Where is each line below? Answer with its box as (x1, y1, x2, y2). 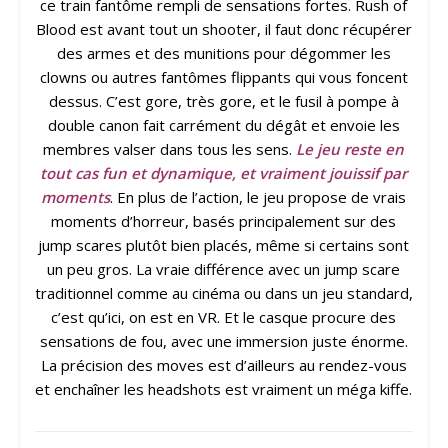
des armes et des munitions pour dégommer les (56, 43, 391, 64)
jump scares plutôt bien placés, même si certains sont (38, 235, 410, 256)
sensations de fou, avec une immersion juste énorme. (39, 331, 408, 352)
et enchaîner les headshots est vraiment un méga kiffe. (35, 379, 413, 400)
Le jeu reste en (296, 139, 405, 160)
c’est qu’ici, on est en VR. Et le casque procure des (51, 307, 397, 328)
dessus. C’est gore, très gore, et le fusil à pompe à (48, 91, 399, 112)
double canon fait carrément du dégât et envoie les (47, 115, 400, 136)
